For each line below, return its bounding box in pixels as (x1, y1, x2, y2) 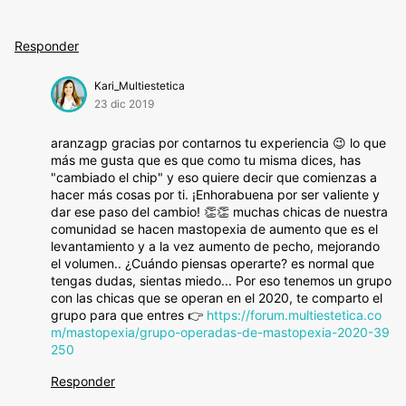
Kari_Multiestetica (94, 79, 185, 92)
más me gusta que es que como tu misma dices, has (51, 152, 361, 168)
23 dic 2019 (94, 97, 154, 111)
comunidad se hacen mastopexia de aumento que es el (51, 221, 378, 237)
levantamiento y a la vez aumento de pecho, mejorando (51, 238, 380, 254)
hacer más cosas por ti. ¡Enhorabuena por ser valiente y (51, 187, 380, 202)
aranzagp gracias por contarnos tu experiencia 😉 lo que (51, 135, 386, 150)
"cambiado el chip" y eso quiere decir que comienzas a (51, 169, 377, 185)
